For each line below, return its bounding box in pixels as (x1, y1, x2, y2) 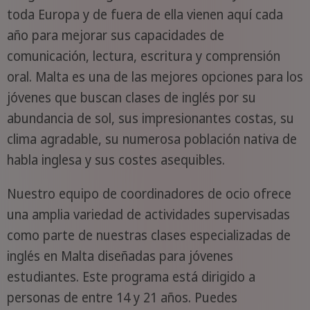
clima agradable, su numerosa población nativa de (6, 130, 297, 149)
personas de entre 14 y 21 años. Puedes (6, 289, 237, 307)
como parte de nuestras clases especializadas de (6, 226, 291, 245)
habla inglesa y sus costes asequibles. (6, 151, 225, 170)
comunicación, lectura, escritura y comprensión (6, 47, 280, 66)
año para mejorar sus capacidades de (6, 26, 224, 45)
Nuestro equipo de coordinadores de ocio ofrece (6, 185, 291, 203)
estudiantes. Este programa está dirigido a (6, 268, 255, 286)
